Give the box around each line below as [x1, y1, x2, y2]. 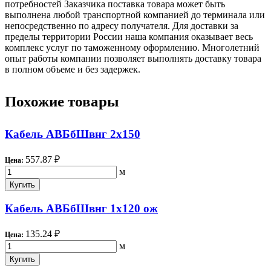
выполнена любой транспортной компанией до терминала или [5, 9, 265, 20]
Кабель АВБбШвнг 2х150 [5, 127, 140, 140]
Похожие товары [5, 93, 119, 109]
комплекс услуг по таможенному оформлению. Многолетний [5, 42, 260, 53]
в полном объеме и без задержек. [5, 64, 140, 74]
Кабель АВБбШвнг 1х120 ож [5, 202, 158, 215]
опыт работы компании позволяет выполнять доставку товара [5, 53, 261, 64]
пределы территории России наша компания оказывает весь [5, 31, 253, 42]
